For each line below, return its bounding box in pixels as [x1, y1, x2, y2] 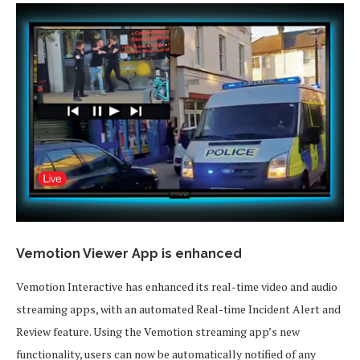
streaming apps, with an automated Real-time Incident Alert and [16, 301, 341, 317]
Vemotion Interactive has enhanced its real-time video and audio [16, 279, 337, 294]
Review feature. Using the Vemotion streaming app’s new [16, 324, 300, 339]
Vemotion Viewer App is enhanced [16, 246, 242, 261]
